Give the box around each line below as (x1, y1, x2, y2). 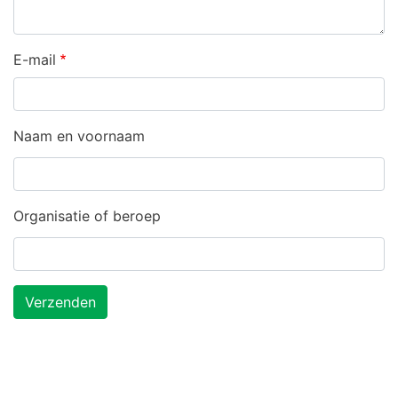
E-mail (13, 50, 56, 68)
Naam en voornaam (13, 126, 145, 145)
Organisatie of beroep (13, 206, 161, 225)
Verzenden (25, 292, 96, 311)
